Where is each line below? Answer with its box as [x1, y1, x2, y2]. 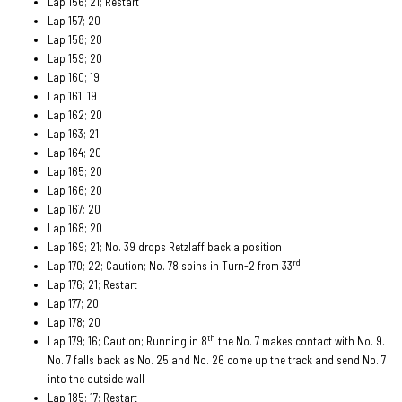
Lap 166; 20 [48, 182, 103, 197]
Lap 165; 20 [48, 163, 103, 179]
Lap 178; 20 [48, 314, 101, 329]
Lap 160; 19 [48, 69, 100, 84]
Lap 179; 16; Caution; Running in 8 [48, 333, 208, 348]
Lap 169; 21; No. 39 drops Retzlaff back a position [48, 239, 285, 254]
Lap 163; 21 [48, 126, 100, 141]
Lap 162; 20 [48, 107, 103, 122]
